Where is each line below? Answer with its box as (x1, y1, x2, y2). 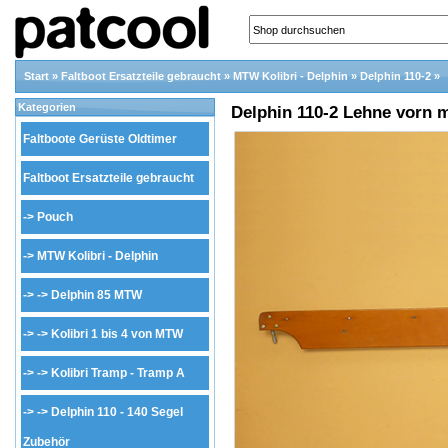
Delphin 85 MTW (51, 288, 142, 302)
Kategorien (18, 101, 76, 113)
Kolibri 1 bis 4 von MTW (51, 327, 183, 341)
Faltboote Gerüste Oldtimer (23, 132, 177, 146)
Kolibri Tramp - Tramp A (51, 366, 185, 380)
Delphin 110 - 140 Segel (51, 405, 183, 419)
